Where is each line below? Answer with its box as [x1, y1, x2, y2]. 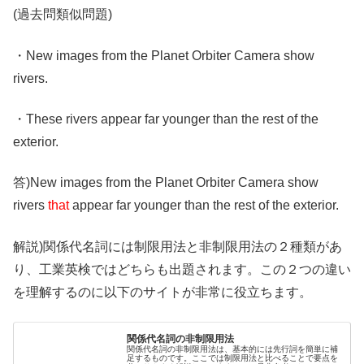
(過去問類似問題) [13, 7, 112, 22]
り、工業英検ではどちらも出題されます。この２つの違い [13, 262, 351, 276]
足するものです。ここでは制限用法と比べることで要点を [127, 353, 339, 362]
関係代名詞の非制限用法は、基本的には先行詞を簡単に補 [127, 344, 339, 353]
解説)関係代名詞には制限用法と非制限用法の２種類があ [13, 239, 342, 253]
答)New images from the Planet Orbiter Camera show [13, 175, 318, 190]
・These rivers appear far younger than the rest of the [13, 112, 318, 127]
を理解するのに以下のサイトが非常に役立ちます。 [13, 284, 312, 299]
